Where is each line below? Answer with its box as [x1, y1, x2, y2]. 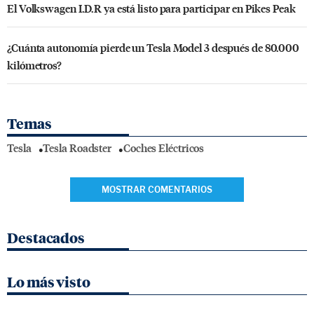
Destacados [7, 229, 85, 247]
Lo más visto [7, 273, 90, 291]
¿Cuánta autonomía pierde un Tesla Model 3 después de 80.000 [7, 39, 300, 55]
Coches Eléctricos [123, 140, 205, 156]
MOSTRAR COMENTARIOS [102, 184, 212, 195]
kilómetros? [7, 57, 62, 72]
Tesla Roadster [43, 140, 112, 156]
